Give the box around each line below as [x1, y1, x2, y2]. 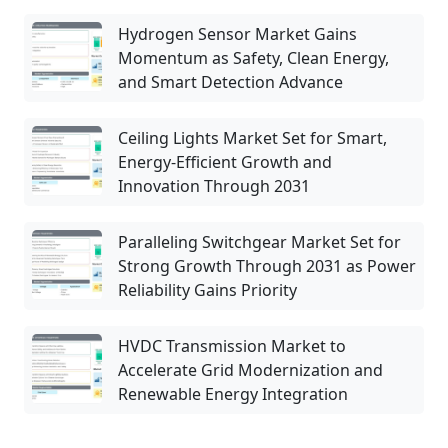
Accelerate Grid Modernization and [118, 358, 383, 381]
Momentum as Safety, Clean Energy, [118, 46, 389, 69]
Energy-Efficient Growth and [118, 150, 332, 173]
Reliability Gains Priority [118, 278, 297, 301]
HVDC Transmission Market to [118, 334, 346, 357]
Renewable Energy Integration [118, 382, 348, 405]
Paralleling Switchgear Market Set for [118, 230, 401, 253]
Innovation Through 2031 [118, 174, 310, 197]
